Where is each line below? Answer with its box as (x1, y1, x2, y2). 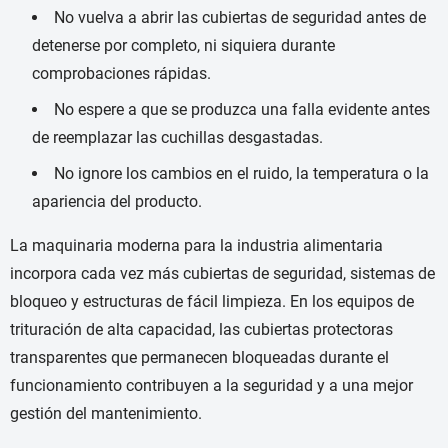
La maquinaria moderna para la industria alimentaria (10, 236, 383, 256)
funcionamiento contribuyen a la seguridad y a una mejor (10, 376, 413, 396)
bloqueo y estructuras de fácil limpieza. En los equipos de (10, 292, 414, 312)
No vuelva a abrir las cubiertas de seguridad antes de (54, 8, 426, 28)
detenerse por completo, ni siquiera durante (32, 36, 335, 56)
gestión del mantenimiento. (10, 404, 202, 424)
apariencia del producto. (32, 192, 202, 212)
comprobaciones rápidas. (32, 64, 211, 84)
